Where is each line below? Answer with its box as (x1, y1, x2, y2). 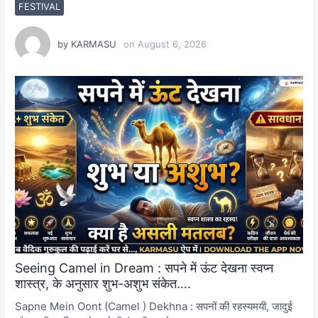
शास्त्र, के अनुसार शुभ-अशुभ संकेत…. (15, 275, 192, 291)
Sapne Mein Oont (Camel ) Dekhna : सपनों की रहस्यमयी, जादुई (15, 299, 293, 313)
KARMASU (71, 38, 117, 50)
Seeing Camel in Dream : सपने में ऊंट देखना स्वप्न (15, 260, 274, 275)
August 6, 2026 (138, 38, 207, 50)
